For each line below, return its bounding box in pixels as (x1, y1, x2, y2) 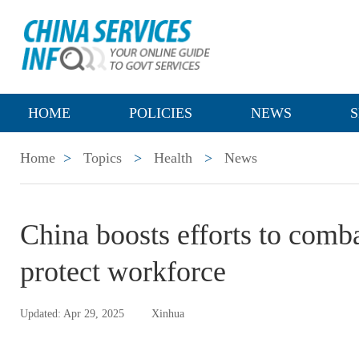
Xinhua (151, 308, 184, 320)
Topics (83, 150, 122, 166)
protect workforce (20, 256, 226, 288)
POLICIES (129, 105, 192, 121)
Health (154, 150, 192, 166)
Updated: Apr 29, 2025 (20, 308, 124, 320)
